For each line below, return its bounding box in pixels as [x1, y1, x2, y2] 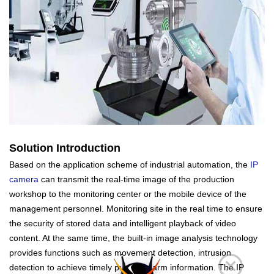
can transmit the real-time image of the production [39, 174, 234, 184]
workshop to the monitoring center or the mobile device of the [9, 189, 246, 199]
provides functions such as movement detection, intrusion [9, 248, 231, 257]
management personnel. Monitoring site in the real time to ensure [9, 204, 262, 213]
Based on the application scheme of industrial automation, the [9, 160, 250, 169]
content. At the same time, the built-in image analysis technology [9, 233, 257, 243]
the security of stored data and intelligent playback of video [9, 218, 236, 228]
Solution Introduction [9, 142, 120, 154]
